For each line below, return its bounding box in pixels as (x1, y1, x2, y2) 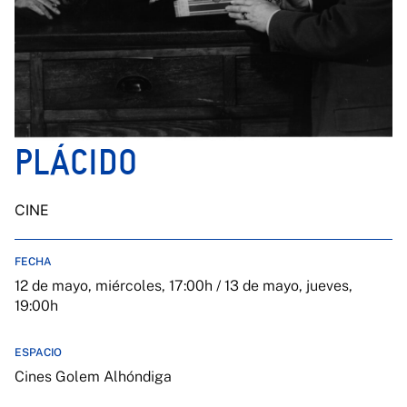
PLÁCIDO (15, 142, 137, 183)
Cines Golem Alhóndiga (15, 368, 172, 385)
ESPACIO (15, 346, 62, 359)
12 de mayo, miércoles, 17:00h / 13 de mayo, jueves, (15, 277, 352, 294)
